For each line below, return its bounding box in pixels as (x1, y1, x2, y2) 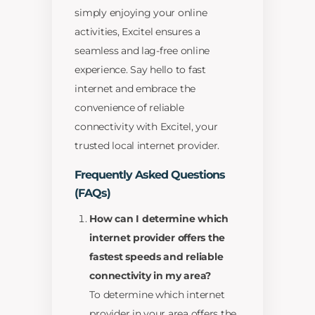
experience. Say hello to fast (75, 63, 206, 77)
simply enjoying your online (75, 6, 207, 20)
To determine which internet (89, 288, 225, 302)
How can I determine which (89, 212, 229, 226)
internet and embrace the (75, 82, 196, 96)
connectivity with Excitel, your (75, 120, 218, 134)
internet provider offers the (89, 231, 226, 245)
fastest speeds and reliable (89, 250, 224, 264)
